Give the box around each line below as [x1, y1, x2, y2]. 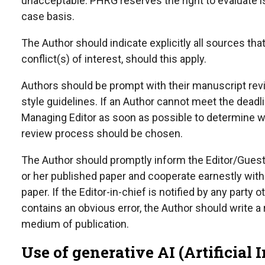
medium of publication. [21, 217, 129, 230]
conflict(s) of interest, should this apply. [21, 52, 206, 65]
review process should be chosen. [21, 127, 183, 140]
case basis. [21, 9, 75, 22]
